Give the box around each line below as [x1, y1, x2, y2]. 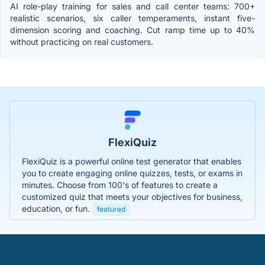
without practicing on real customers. [10, 36, 153, 47]
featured [97, 204, 125, 214]
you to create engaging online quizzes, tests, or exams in [22, 167, 243, 178]
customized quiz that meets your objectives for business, [22, 191, 243, 202]
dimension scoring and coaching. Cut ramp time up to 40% [10, 24, 255, 35]
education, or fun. [22, 203, 92, 214]
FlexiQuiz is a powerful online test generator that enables [22, 156, 241, 166]
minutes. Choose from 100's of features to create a [22, 179, 218, 190]
